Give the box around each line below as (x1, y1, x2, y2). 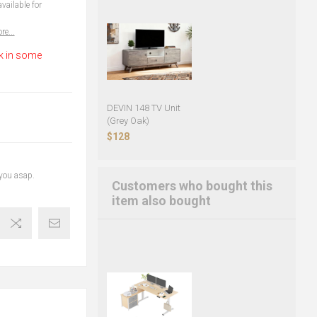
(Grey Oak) (106, 115, 149, 127)
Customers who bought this (111, 178, 272, 194)
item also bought (111, 193, 211, 209)
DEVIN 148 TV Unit (106, 103, 180, 114)
